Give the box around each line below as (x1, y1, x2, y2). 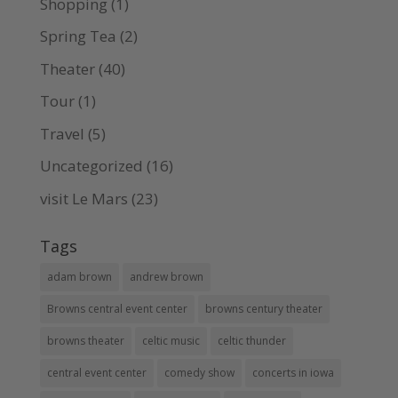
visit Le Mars (39, 187, 128, 209)
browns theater (46, 332, 124, 348)
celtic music (141, 332, 200, 348)
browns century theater (204, 300, 322, 316)
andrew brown (129, 268, 203, 284)
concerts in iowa (251, 364, 334, 380)
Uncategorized (39, 155, 143, 177)
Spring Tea (39, 26, 116, 47)
